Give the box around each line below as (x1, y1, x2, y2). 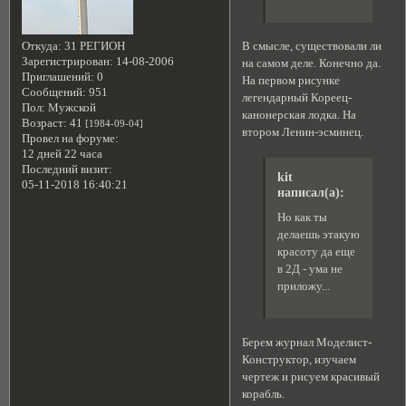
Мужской (44, 101, 96, 114)
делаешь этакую (276, 227, 360, 241)
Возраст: (21, 116, 67, 130)
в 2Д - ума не (276, 262, 343, 275)
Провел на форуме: (21, 131, 119, 145)
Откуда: (21, 39, 62, 53)
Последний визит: (21, 162, 112, 176)
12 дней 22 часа (21, 147, 102, 160)
